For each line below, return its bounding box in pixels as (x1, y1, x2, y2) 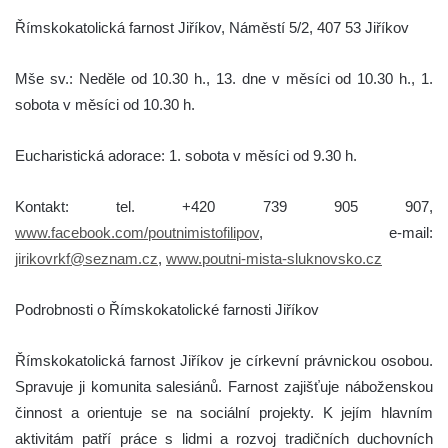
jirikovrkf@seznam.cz (15, 249, 158, 267)
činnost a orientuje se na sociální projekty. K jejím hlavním (15, 403, 433, 421)
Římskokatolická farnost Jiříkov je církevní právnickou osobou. (15, 351, 433, 369)
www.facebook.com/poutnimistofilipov (15, 223, 259, 241)
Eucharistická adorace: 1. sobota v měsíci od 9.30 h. (15, 146, 357, 164)
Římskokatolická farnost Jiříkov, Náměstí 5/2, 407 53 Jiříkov (15, 18, 409, 36)
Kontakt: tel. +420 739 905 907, (15, 197, 433, 215)
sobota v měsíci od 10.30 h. (15, 95, 195, 113)
